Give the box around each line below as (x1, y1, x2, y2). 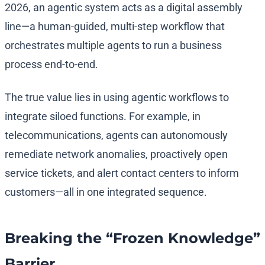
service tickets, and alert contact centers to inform (5, 167, 239, 180)
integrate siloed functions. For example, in (5, 110, 201, 123)
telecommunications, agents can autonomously (5, 129, 228, 142)
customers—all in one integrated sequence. (5, 186, 207, 199)
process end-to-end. (5, 58, 98, 71)
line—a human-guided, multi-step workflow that (5, 20, 225, 33)
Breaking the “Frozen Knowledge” (5, 230, 260, 247)
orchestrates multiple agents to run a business (5, 39, 222, 52)
